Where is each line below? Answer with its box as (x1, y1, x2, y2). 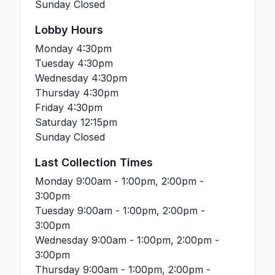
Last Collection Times (35, 156, 153, 169)
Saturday (35, 116, 80, 128)
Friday (35, 101, 64, 114)
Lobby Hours (35, 23, 103, 36)
